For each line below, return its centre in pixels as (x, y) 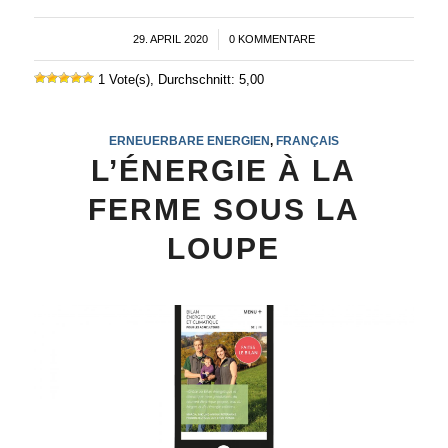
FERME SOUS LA (223, 210)
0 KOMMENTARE (271, 39)
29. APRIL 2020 (170, 39)
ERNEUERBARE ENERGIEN (189, 141)
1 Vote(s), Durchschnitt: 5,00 (178, 80)
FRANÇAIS (307, 141)
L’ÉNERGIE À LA (224, 171)
